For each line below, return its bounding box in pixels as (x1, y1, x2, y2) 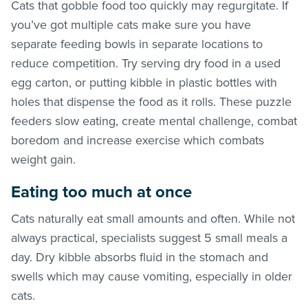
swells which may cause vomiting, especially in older (11, 268, 292, 284)
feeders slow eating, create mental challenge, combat (11, 113, 297, 129)
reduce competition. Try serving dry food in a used (11, 55, 280, 71)
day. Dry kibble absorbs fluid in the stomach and (11, 249, 268, 265)
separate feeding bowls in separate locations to (11, 36, 263, 52)
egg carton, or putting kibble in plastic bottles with (11, 74, 277, 90)
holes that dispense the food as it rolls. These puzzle (11, 93, 291, 109)
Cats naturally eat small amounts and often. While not (11, 210, 295, 226)
